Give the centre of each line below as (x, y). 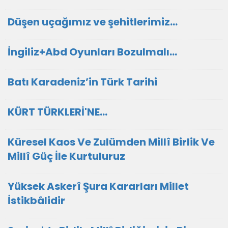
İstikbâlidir (36, 201)
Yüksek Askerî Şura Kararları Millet (98, 186)
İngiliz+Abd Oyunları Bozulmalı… (92, 52)
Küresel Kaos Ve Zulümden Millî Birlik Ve (111, 142)
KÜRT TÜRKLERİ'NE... (58, 112)
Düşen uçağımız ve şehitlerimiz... (93, 22)
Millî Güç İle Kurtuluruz (66, 156)
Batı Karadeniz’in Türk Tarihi (82, 82)
